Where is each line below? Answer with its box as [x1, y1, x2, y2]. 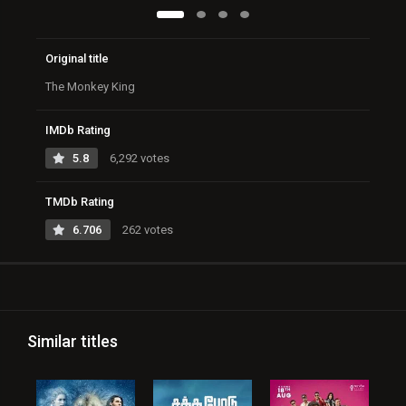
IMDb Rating [45, 123, 111, 138]
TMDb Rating [45, 195, 114, 209]
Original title [45, 52, 109, 66]
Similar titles [27, 332, 118, 352]
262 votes [120, 223, 173, 237]
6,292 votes [107, 151, 169, 166]
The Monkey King [45, 80, 135, 94]
